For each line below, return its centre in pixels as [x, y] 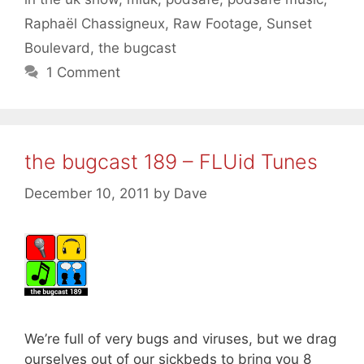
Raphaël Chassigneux [95, 24]
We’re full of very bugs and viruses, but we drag [180, 339]
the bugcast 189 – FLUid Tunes [171, 162]
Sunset [289, 24]
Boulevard [57, 48]
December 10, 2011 [87, 193]
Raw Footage [216, 24]
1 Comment [84, 73]
